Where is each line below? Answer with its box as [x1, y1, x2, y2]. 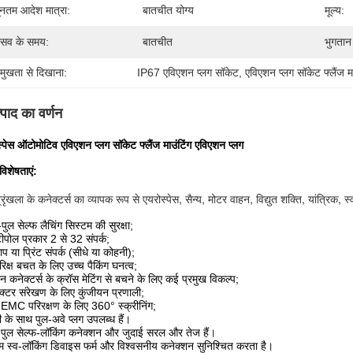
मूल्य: [325, 4, 344, 17]
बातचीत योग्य [143, 4, 194, 17]
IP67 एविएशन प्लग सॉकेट [137, 66, 240, 79]
